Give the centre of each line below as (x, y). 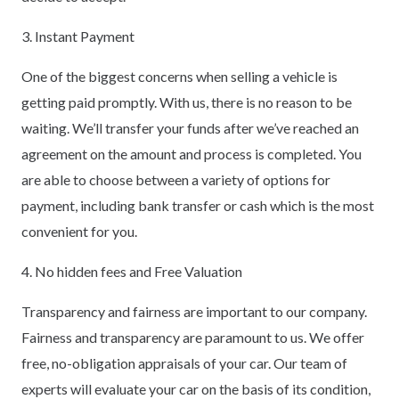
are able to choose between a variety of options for (176, 179)
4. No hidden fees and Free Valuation (132, 271)
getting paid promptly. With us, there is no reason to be (187, 102)
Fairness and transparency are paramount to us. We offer (193, 337)
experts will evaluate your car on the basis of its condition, (196, 388)
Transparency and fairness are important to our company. (194, 311)
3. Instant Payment (78, 36)
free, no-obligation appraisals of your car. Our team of (184, 362)
